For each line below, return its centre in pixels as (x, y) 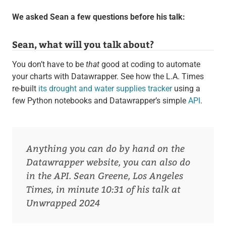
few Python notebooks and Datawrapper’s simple (100, 101)
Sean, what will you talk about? (83, 44)
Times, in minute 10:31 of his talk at (103, 189)
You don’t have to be (49, 65)
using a (186, 89)
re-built (25, 89)
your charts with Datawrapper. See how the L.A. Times (108, 77)
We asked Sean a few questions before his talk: (98, 17)
